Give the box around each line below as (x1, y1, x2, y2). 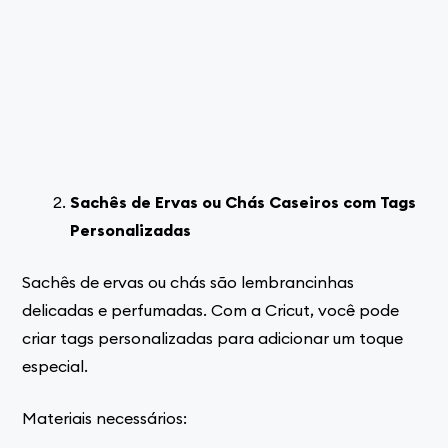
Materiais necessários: (22, 407, 188, 428)
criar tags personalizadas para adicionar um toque (22, 327, 404, 348)
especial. (22, 355, 89, 376)
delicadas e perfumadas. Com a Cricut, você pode (22, 299, 400, 320)
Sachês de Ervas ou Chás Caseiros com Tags (70, 191, 417, 212)
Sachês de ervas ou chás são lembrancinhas (22, 271, 355, 292)
